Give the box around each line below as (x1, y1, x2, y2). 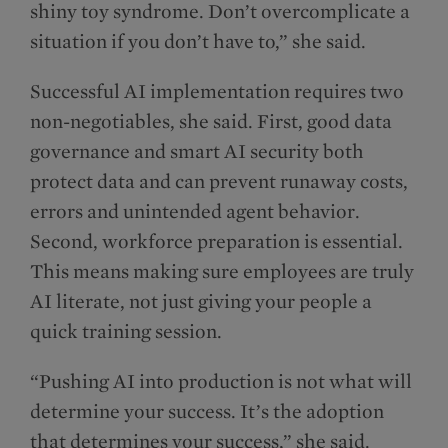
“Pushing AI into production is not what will (30, 369, 412, 394)
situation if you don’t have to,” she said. (30, 29, 370, 54)
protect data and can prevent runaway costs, (30, 169, 408, 194)
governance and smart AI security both (30, 139, 364, 164)
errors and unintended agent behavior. (30, 199, 360, 224)
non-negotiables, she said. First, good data (30, 109, 392, 134)
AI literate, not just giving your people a (30, 289, 372, 314)
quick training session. (30, 319, 226, 344)
